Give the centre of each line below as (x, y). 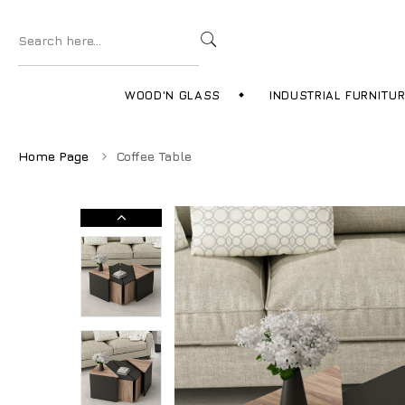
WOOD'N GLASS (173, 95)
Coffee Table (154, 156)
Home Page (53, 156)
